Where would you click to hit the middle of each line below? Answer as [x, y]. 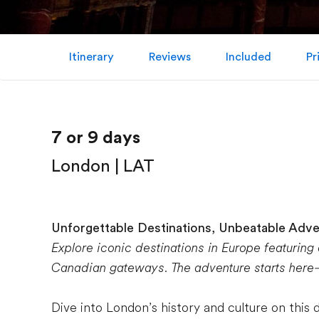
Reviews [169, 57]
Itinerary [91, 57]
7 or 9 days [96, 137]
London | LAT [103, 166]
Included [248, 57]
